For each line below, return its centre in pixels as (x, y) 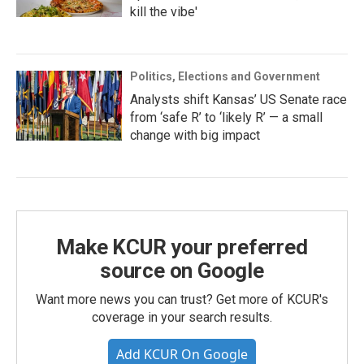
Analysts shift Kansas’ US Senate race (238, 99)
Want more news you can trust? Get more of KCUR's (182, 299)
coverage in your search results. (182, 317)
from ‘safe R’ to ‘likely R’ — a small (226, 117)
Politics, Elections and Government (225, 76)
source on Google (182, 270)
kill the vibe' (164, 11)
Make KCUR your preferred (182, 247)
